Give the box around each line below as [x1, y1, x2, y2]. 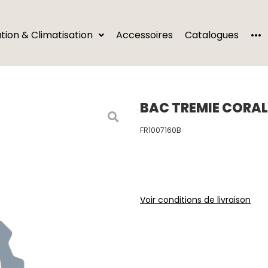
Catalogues [185, 28, 239, 42]
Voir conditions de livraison [140, 194, 251, 206]
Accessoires [116, 28, 173, 42]
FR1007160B [140, 125, 181, 135]
